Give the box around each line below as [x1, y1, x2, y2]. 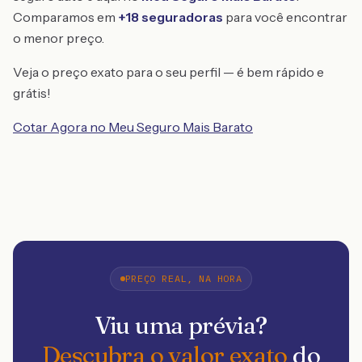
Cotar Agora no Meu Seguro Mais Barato [13, 119, 253, 135]
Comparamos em [13, 9, 118, 25]
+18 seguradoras [118, 9, 223, 25]
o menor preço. [13, 30, 104, 46]
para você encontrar [223, 9, 347, 25]
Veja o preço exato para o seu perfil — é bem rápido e [13, 64, 324, 80]
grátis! [13, 85, 51, 101]
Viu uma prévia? [95, 310, 267, 340]
